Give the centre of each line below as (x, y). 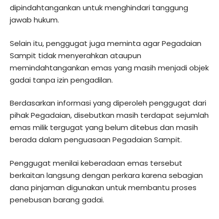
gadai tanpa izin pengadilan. (61, 80)
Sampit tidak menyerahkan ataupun (76, 55)
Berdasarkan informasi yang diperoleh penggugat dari (108, 103)
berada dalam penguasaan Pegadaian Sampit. (96, 140)
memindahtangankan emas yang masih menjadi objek (109, 67)
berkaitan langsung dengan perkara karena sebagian (106, 175)
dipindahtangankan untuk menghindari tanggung (99, 8)
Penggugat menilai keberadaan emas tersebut (96, 163)
